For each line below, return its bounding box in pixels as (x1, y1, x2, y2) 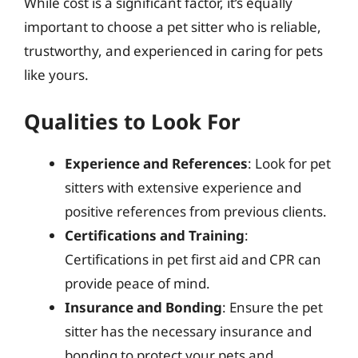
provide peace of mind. (65, 274, 210, 292)
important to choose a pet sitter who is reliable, (24, 17, 321, 36)
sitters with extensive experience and (65, 178, 301, 197)
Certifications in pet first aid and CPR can (65, 250, 321, 268)
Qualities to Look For (24, 107, 241, 136)
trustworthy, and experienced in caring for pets (24, 41, 323, 60)
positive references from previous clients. (65, 202, 327, 221)
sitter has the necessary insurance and (65, 322, 312, 340)
